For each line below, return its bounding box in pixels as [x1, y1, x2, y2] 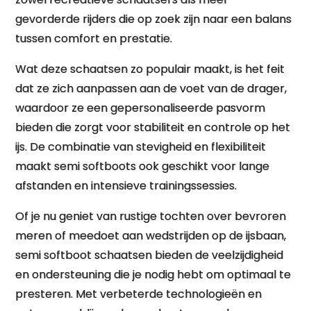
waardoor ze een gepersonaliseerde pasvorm [15, 100, 266, 116]
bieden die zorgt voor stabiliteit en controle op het [15, 119, 291, 135]
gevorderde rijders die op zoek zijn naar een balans [15, 11, 292, 27]
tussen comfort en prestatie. [15, 31, 173, 47]
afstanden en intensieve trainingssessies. [15, 178, 237, 194]
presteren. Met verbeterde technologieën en [15, 286, 262, 302]
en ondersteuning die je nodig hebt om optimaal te [15, 267, 292, 283]
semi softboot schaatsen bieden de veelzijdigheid [15, 247, 284, 263]
